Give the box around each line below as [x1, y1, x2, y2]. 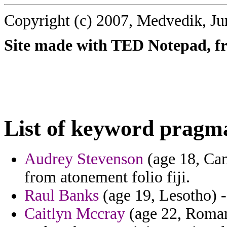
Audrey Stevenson [24, 150, 143, 168]
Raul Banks [24, 186, 99, 205]
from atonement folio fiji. [24, 168, 190, 186]
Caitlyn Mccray [24, 205, 125, 223]
